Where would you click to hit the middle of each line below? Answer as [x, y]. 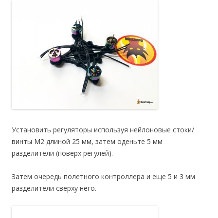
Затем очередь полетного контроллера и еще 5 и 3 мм [103, 176]
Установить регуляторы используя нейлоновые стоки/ [103, 129]
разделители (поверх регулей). [62, 153]
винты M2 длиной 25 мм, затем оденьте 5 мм [87, 141]
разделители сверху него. [54, 188]
